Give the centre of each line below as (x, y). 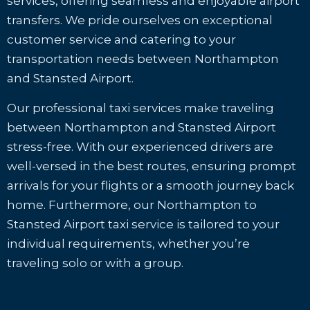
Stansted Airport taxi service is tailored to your (143, 224)
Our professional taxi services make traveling (140, 108)
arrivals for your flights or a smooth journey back (151, 185)
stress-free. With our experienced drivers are (140, 147)
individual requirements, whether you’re (128, 244)
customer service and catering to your (121, 39)
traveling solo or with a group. (95, 263)
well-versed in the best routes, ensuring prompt (152, 166)
